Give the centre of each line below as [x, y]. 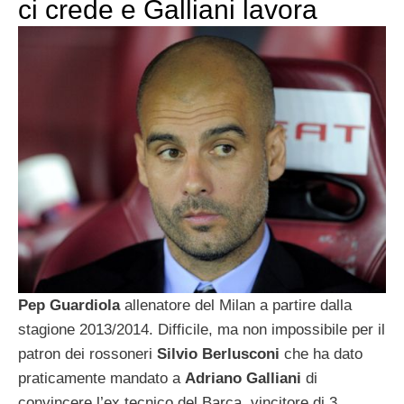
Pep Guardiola [69, 305]
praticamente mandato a [101, 378]
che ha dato [321, 353]
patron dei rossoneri [87, 353]
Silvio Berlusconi [218, 353]
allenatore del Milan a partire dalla [236, 305]
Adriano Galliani [243, 378]
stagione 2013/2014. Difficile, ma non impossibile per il [202, 329]
